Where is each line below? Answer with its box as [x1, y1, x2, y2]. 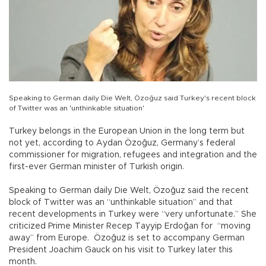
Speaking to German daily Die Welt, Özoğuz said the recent [9, 186, 249, 195]
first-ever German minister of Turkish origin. [9, 162, 184, 171]
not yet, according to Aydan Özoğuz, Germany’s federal [9, 138, 235, 147]
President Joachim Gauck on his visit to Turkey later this [9, 245, 233, 254]
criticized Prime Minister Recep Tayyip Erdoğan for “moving [9, 221, 251, 230]
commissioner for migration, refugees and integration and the [9, 150, 257, 159]
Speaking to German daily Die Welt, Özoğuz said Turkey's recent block [9, 94, 256, 102]
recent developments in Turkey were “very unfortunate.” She [9, 210, 256, 218]
